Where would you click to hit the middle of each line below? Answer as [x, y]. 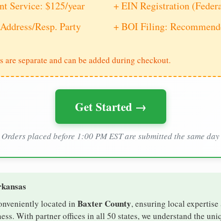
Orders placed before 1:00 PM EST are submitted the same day [110, 136]
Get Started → [110, 107]
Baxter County [104, 204]
